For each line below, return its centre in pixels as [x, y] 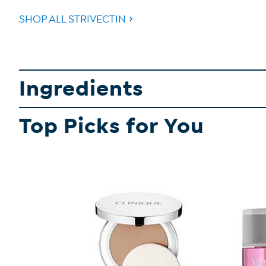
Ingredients [81, 89]
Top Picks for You [112, 126]
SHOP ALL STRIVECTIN [72, 20]
